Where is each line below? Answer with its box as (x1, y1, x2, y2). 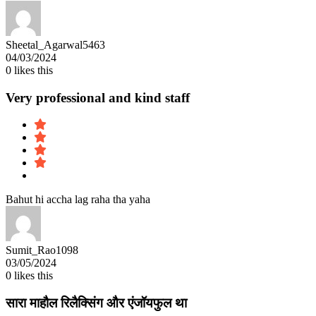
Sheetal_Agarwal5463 (6, 38, 105, 51)
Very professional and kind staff (6, 90, 190, 105)
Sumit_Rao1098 (6, 244, 78, 257)
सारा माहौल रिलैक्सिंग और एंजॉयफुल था (6, 295, 187, 310)
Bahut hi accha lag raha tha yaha (6, 193, 150, 206)
